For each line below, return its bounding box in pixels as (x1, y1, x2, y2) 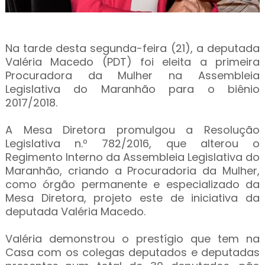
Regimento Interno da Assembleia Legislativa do (5, 150, 260, 164)
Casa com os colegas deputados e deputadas (5, 245, 260, 260)
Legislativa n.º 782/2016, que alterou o (5, 136, 260, 151)
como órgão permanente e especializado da (5, 177, 260, 192)
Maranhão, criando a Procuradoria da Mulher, (5, 163, 260, 178)
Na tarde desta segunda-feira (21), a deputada (5, 41, 260, 56)
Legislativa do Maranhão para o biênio (5, 82, 260, 96)
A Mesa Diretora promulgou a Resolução (5, 122, 260, 137)
